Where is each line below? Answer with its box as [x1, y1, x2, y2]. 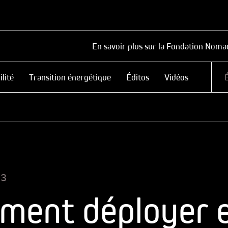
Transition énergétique [29, 72, 111, 82]
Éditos [126, 72, 149, 82]
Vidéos [164, 72, 188, 82]
